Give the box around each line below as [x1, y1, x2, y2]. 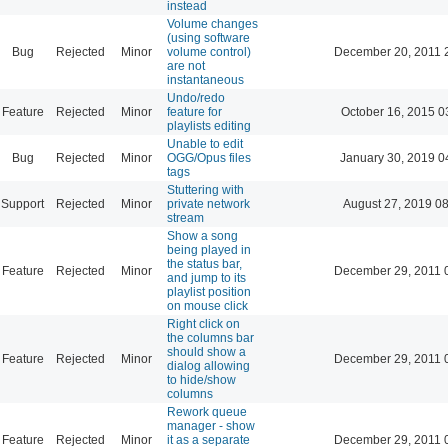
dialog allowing [167, 358, 250, 373]
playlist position [167, 284, 251, 299]
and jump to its [167, 270, 246, 285]
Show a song [167, 228, 238, 243]
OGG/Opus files [167, 150, 251, 165]
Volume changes [167, 16, 258, 31]
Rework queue [167, 404, 247, 419]
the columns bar [167, 330, 254, 345]
